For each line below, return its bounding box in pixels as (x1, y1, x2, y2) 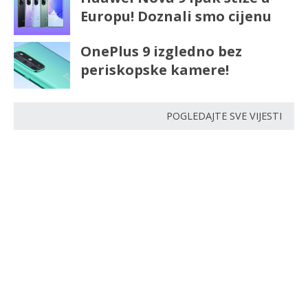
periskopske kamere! (80, 60, 229, 80)
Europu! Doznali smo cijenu (80, 7, 272, 26)
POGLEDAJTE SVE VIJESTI (166, 109, 282, 123)
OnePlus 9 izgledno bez (80, 42, 242, 61)
